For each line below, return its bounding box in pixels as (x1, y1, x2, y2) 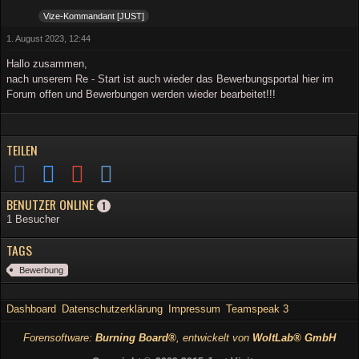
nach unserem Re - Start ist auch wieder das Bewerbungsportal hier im (6, 73, 333, 86)
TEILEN (6, 140, 38, 160)
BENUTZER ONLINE (6, 195, 97, 215)
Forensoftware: (23, 332, 95, 344)
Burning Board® (95, 332, 176, 344)
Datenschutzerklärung (62, 303, 163, 315)
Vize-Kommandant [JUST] (43, 11, 144, 22)
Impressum (168, 303, 220, 315)
